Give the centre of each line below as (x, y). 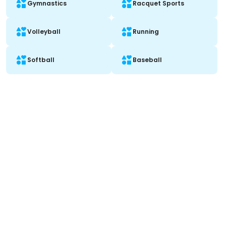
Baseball (148, 60)
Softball (41, 60)
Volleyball (44, 32)
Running (146, 32)
